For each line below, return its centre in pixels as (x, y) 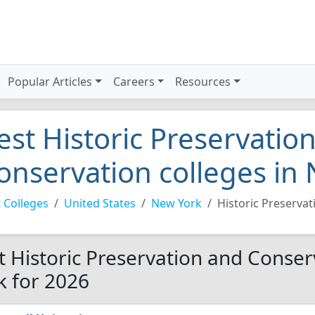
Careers (134, 82)
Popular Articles (50, 82)
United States (100, 203)
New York (176, 203)
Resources (203, 82)
